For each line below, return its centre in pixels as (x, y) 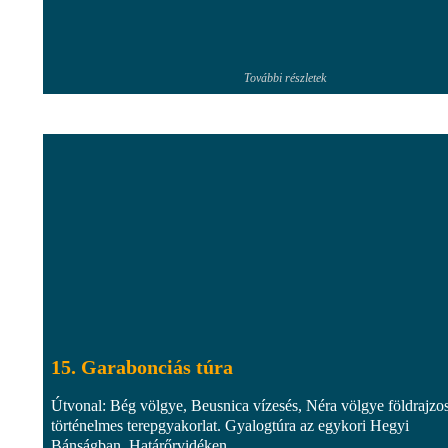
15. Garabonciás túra (142, 366)
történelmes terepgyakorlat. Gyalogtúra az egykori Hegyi (230, 425)
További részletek (285, 77)
